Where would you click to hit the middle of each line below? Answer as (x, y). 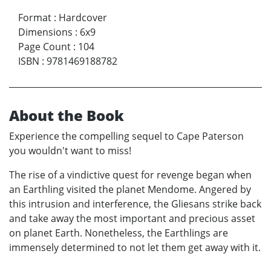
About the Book (67, 115)
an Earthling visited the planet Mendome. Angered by (130, 189)
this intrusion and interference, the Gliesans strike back (135, 204)
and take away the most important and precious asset (132, 218)
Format (35, 17)
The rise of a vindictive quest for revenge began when (130, 175)
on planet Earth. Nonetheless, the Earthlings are (119, 233)
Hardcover (83, 17)
